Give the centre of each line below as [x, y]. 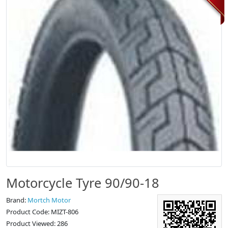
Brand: [17, 200]
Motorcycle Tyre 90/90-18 [83, 183]
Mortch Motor [49, 200]
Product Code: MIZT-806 [42, 212]
